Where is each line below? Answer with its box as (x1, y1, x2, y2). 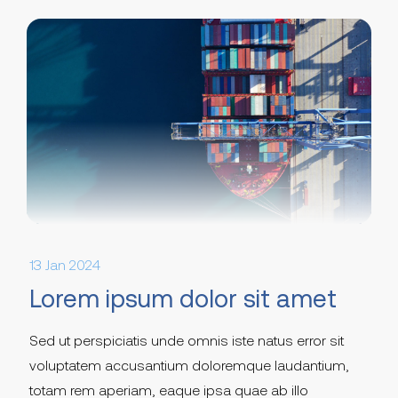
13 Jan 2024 (29, 257, 100, 274)
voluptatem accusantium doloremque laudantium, (29, 357, 349, 374)
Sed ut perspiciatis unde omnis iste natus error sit (29, 332, 344, 349)
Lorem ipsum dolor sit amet (29, 284, 337, 314)
